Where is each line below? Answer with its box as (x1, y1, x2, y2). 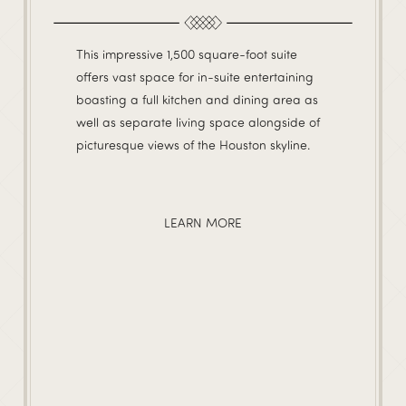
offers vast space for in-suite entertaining (76, 68, 314, 84)
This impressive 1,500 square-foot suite (76, 45, 297, 62)
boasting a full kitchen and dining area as (76, 91, 318, 107)
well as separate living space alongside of (76, 113, 320, 130)
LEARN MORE (164, 215, 242, 231)
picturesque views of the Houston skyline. (76, 136, 310, 152)
